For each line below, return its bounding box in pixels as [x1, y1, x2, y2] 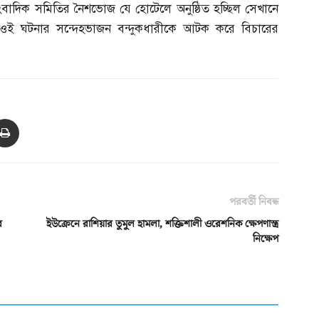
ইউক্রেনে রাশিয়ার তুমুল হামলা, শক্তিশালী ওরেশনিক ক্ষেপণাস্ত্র [46, 216, 279, 232]
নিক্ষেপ [253, 231, 279, 247]
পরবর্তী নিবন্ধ [229, 194, 279, 210]
